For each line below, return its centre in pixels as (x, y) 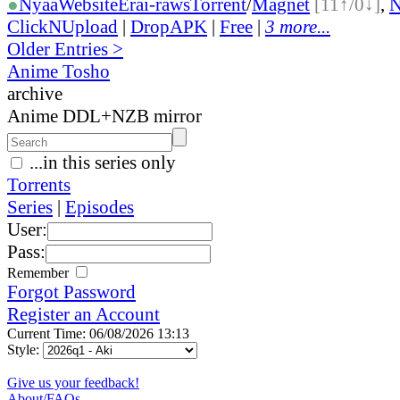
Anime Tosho (58, 71)
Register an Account (83, 314)
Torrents (39, 184)
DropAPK (169, 26)
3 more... (298, 26)
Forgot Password (71, 292)
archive (35, 93)
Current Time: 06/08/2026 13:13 (98, 333)
